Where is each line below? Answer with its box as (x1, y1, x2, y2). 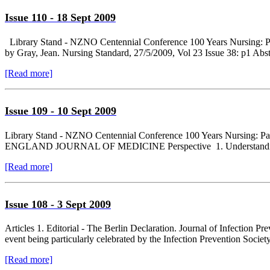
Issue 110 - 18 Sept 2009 (5, 11, 116, 24)
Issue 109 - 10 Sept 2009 (5, 104, 116, 117)
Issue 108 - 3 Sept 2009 (5, 198, 111, 210)
